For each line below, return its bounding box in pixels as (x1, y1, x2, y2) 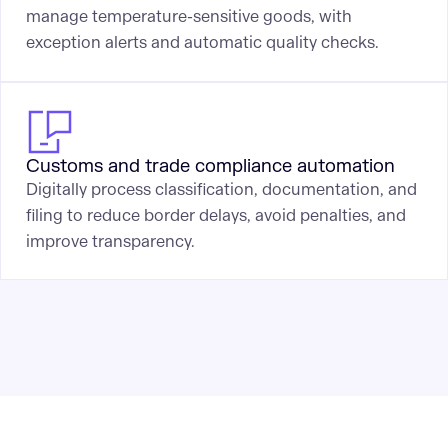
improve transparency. (25, 230, 195, 252)
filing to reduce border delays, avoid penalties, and (25, 204, 406, 226)
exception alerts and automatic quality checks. (25, 32, 379, 54)
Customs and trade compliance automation (25, 154, 395, 178)
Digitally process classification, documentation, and (25, 178, 417, 200)
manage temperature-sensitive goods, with (25, 6, 352, 28)
